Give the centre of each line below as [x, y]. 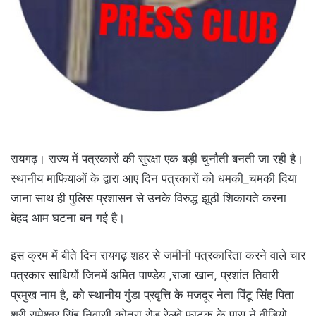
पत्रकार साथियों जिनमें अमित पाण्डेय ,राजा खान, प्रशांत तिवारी [145, 275]
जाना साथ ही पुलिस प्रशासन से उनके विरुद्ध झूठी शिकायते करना [148, 198]
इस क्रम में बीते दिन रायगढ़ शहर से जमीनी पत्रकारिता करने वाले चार [158, 255]
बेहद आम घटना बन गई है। [68, 218]
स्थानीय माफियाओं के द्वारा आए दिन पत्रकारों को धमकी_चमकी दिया [154, 178]
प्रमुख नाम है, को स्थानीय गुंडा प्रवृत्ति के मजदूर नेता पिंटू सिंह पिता [152, 294]
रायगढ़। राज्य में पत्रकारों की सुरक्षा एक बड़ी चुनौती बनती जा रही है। [157, 158]
